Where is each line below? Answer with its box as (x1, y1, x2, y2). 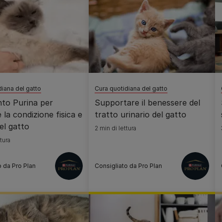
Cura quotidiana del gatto (95, 85, 167, 92)
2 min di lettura (95, 124, 136, 132)
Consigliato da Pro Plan (95, 162, 162, 169)
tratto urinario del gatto (95, 110, 186, 119)
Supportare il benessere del (95, 98, 200, 108)
